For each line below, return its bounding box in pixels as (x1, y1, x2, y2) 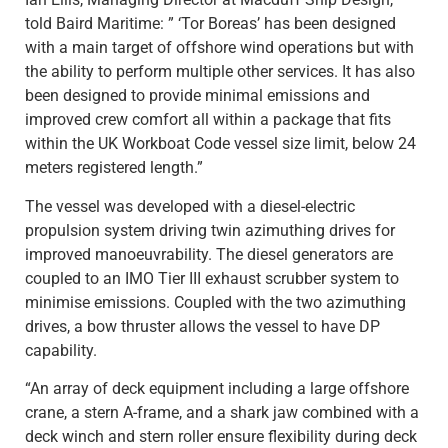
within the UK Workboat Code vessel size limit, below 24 (25, 134, 416, 154)
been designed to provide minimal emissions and (25, 86, 370, 106)
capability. (25, 340, 97, 360)
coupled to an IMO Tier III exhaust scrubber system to (25, 268, 399, 288)
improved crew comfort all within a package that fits (25, 110, 391, 130)
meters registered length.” (25, 158, 203, 178)
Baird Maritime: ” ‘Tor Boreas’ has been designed (56, 14, 396, 34)
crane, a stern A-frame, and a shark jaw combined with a (25, 403, 419, 423)
